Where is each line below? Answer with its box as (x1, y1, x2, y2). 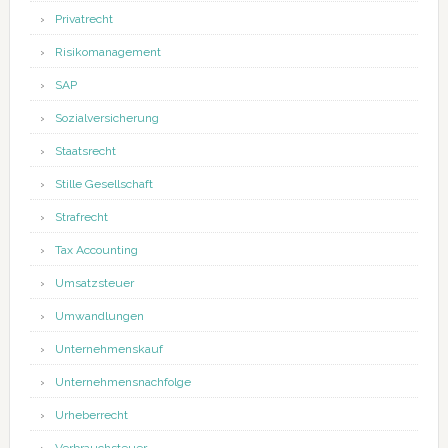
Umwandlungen (54, 309, 144, 324)
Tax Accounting (54, 243, 138, 258)
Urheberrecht (54, 408, 128, 423)
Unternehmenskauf (54, 342, 163, 357)
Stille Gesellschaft (54, 177, 153, 192)
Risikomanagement (54, 45, 161, 60)
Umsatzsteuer (54, 276, 134, 291)
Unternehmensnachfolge (54, 375, 191, 390)
